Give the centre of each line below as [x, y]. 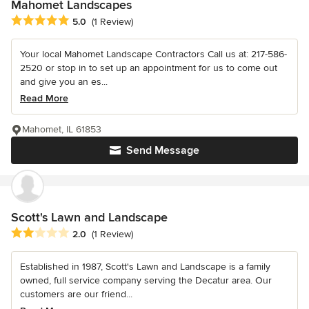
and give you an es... [64, 81]
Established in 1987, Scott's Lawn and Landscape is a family [145, 266]
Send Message [163, 150]
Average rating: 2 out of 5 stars [84, 233]
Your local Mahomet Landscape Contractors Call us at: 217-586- [153, 54]
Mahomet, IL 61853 [62, 129]
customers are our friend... [76, 294]
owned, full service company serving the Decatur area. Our [146, 280]
